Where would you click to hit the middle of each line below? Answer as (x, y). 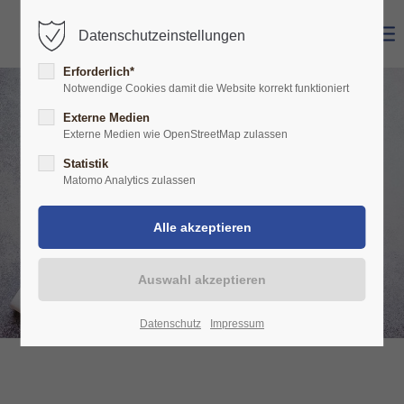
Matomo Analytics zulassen (130, 180)
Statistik (86, 164)
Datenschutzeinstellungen (162, 36)
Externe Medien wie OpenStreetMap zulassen (176, 134)
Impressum (237, 324)
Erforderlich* (99, 72)
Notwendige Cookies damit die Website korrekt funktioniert (207, 88)
